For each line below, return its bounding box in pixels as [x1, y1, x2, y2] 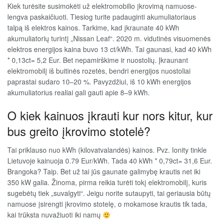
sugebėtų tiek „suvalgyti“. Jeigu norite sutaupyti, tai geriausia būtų [7, 188, 211, 198]
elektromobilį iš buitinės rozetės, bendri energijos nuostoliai [7, 65, 191, 76]
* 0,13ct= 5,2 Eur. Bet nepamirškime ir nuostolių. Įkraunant [7, 55, 188, 65]
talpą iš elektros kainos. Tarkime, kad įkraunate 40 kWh [7, 22, 179, 32]
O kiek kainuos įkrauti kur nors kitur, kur [7, 107, 213, 124]
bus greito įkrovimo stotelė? [7, 122, 150, 139]
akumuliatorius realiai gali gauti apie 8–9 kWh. [7, 87, 150, 97]
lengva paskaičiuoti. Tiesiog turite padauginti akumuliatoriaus [7, 11, 196, 22]
